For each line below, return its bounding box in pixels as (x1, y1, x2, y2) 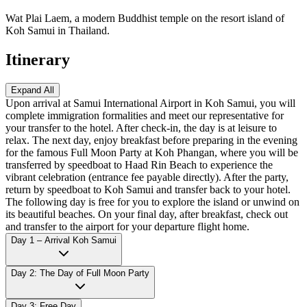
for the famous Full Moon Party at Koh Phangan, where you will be (5, 146, 298, 158)
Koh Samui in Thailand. (5, 24, 110, 36)
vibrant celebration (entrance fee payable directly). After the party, (5, 171, 288, 183)
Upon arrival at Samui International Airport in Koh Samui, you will (5, 97, 295, 109)
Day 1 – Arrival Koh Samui (11, 234, 116, 245)
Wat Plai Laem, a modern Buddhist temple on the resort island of (5, 12, 284, 24)
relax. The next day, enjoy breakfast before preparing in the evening (5, 134, 297, 146)
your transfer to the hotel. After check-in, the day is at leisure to (5, 121, 277, 134)
